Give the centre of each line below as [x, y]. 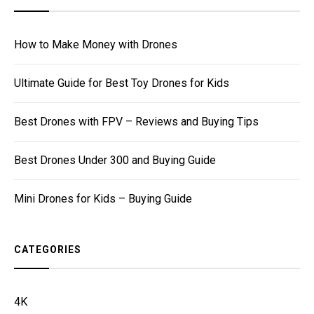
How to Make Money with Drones [96, 44]
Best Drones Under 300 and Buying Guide [115, 160]
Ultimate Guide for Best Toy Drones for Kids [122, 83]
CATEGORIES [48, 249]
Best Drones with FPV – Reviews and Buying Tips [136, 121]
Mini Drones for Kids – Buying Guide [103, 198]
